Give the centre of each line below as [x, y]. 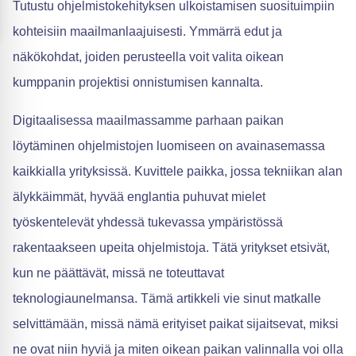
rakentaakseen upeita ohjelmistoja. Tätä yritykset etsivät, [171, 248]
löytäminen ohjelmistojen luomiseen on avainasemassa [169, 146]
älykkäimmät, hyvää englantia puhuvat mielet [139, 197]
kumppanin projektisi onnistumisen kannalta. [138, 82]
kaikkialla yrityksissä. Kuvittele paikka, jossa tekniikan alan [178, 171]
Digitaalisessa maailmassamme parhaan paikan [148, 120]
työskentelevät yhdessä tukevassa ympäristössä [148, 222]
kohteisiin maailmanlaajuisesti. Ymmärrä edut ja [147, 31]
